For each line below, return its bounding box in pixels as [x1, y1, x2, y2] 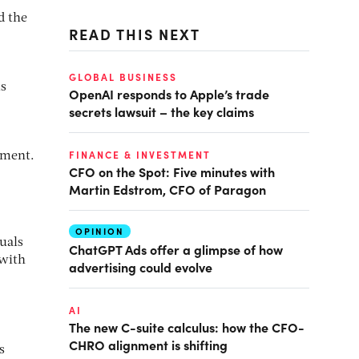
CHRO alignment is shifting [69, 336, 228, 353]
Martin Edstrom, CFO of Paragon [69, 180, 266, 198]
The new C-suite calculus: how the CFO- [69, 318, 305, 336]
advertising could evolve [69, 258, 212, 276]
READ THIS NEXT [69, 24, 200, 44]
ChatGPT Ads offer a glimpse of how [69, 240, 283, 258]
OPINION [75, 225, 124, 237]
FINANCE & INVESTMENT [69, 148, 211, 161]
